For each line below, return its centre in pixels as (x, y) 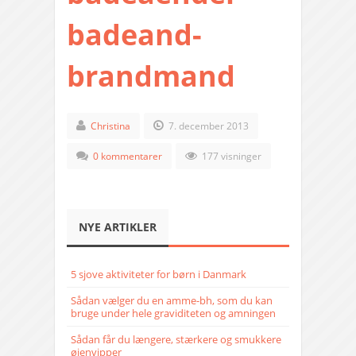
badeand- (134, 35)
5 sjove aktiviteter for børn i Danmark (159, 275)
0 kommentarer (128, 157)
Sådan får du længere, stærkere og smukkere (176, 340)
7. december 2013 (207, 126)
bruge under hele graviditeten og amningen (173, 313)
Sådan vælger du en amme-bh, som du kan (172, 301)
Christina (110, 126)
